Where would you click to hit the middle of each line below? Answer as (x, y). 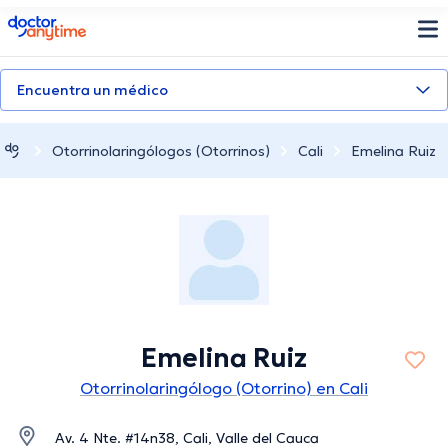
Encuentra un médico (92, 90)
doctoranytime (63, 23)
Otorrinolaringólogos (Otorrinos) (161, 150)
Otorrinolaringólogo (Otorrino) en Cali (224, 388)
